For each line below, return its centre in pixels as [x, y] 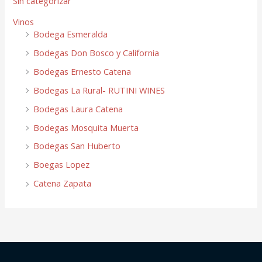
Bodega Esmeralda [71, 34]
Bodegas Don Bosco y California [96, 52]
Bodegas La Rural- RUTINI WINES [99, 90]
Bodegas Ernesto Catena [82, 71]
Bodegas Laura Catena [78, 108]
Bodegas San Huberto [77, 146]
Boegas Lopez [62, 165]
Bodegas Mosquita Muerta [86, 127]
